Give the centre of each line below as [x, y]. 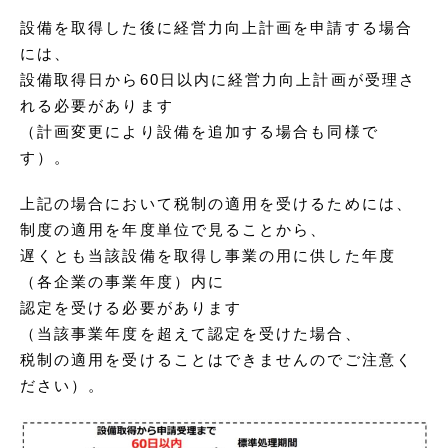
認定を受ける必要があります [131, 308]
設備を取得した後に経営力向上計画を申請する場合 [216, 28]
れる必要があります [97, 106]
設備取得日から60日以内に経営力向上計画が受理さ [218, 80]
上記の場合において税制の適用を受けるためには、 [216, 204]
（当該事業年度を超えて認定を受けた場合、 [191, 334]
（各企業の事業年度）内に [122, 282]
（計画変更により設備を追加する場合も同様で [199, 132]
